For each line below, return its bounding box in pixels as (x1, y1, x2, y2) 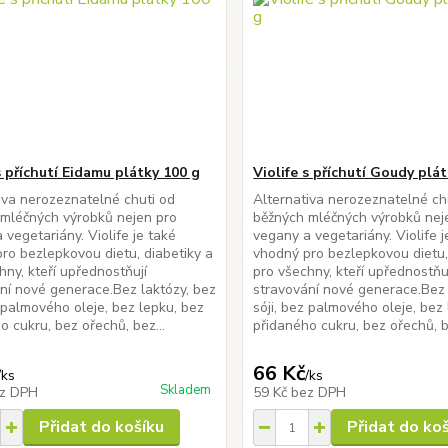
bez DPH (291, 383, 347, 402)
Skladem (160, 381, 212, 399)
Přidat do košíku (38, 416, 164, 438)
